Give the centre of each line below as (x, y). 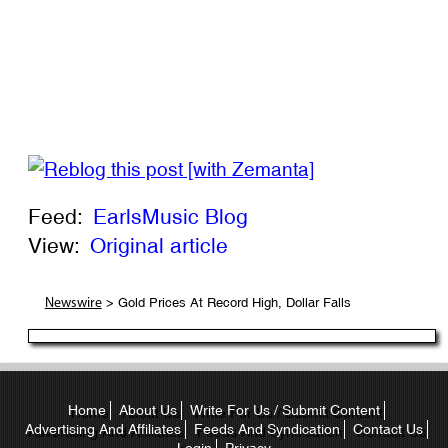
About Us (147, 410)
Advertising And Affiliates (102, 429)
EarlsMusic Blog (171, 217)
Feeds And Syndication (266, 429)
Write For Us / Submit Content (284, 410)
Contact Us (387, 429)
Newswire (73, 303)
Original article (159, 246)
